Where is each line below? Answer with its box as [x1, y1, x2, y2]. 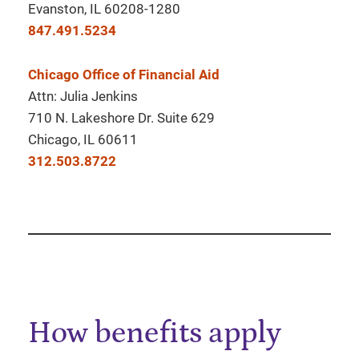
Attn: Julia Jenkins [28, 88, 138, 105]
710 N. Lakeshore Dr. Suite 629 [28, 110, 215, 127]
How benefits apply [28, 315, 281, 350]
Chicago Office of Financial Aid [28, 67, 220, 83]
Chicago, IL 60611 [28, 131, 138, 148]
